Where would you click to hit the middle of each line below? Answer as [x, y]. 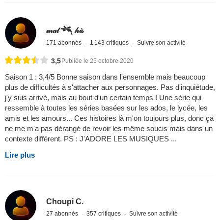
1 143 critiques [110, 42]
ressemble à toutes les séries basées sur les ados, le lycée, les [106, 108]
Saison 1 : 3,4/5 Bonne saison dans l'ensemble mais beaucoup [105, 77]
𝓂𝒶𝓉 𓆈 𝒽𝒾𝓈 [65, 30]
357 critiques [105, 213]
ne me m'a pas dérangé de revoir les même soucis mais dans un [109, 129]
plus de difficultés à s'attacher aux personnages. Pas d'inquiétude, [110, 87]
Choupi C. [65, 201]
